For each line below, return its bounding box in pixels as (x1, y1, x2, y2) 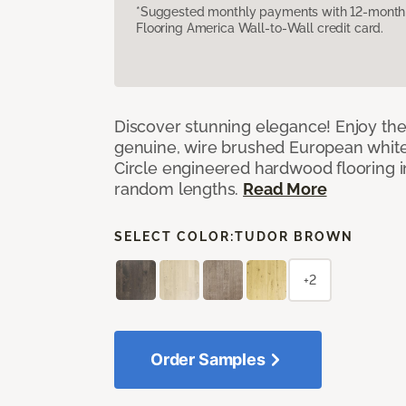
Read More (243, 179, 327, 198)
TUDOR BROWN (235, 228, 353, 244)
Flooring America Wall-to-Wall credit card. (136, 20, 384, 35)
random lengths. (114, 179, 244, 198)
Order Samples (150, 349, 266, 369)
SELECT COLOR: (114, 228, 235, 244)
